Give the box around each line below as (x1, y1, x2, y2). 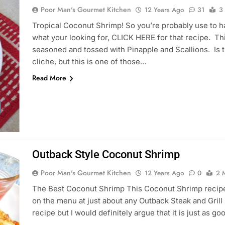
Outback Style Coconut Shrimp (32, 148, 180, 161)
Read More (32, 73, 66, 83)
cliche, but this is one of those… (32, 57, 147, 66)
